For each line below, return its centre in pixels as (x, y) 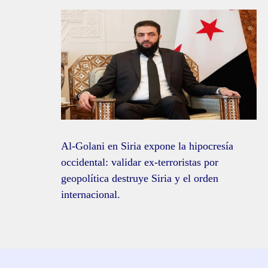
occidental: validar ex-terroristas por (140, 162)
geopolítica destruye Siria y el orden (140, 179)
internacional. (91, 195)
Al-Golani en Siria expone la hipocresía (147, 146)
